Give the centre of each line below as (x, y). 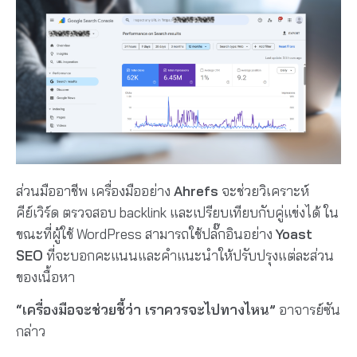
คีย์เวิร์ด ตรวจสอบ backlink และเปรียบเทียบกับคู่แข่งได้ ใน (177, 212)
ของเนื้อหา (45, 277)
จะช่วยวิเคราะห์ (264, 190)
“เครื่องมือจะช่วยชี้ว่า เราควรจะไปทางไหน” (146, 310)
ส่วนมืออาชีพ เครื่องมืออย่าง (95, 190)
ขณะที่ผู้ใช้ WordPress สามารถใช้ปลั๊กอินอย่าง (146, 233)
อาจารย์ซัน (308, 310)
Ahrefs (196, 190)
